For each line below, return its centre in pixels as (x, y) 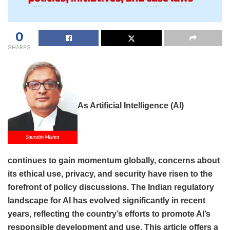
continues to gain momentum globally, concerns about (114, 161)
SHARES (19, 48)
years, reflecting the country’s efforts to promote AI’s (109, 214)
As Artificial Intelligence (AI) (131, 106)
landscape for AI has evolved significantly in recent (107, 201)
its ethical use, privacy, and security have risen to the (110, 174)
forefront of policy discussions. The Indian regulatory (111, 187)
